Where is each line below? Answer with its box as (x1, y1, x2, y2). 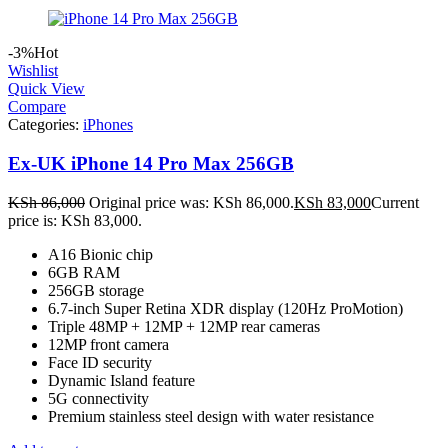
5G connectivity (48, 389, 149, 407)
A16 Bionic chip (48, 245, 153, 263)
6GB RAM (48, 263, 120, 281)
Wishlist (8, 62, 58, 80)
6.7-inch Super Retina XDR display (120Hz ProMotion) (48, 299, 403, 317)
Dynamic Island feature (48, 371, 195, 389)
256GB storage (48, 281, 144, 299)
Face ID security (48, 353, 152, 371)
